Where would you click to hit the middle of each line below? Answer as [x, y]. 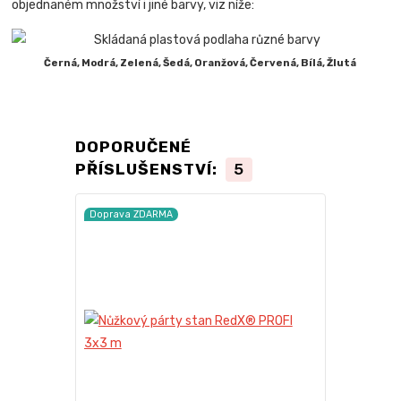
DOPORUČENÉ [133, 147]
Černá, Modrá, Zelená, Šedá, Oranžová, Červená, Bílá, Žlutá [200, 64]
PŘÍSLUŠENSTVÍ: [148, 169]
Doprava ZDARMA [131, 214]
